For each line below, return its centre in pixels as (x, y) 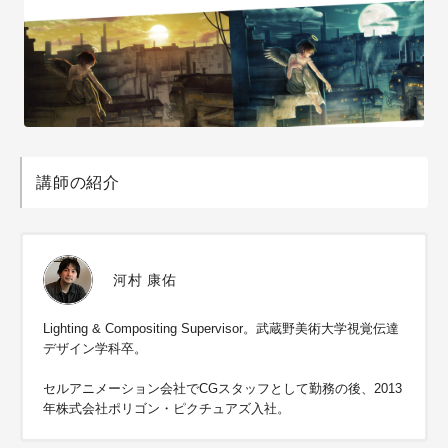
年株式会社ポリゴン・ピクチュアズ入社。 (166, 408)
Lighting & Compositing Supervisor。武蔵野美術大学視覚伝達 (221, 328)
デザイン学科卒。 (95, 348)
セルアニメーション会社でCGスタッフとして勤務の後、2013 (222, 388)
